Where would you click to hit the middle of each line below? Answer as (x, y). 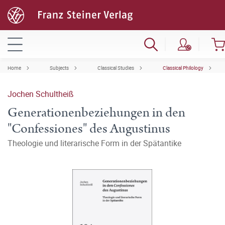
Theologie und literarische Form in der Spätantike (94, 143)
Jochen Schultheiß (41, 94)
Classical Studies (116, 68)
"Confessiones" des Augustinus (89, 129)
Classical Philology (183, 68)
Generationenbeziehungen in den (96, 113)
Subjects (59, 68)
